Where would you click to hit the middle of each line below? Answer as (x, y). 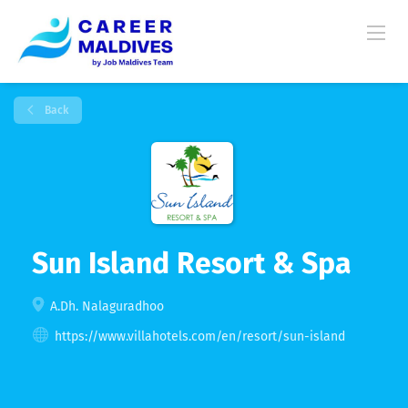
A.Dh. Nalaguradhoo (105, 306)
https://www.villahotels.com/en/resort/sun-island (200, 337)
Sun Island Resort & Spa (192, 263)
